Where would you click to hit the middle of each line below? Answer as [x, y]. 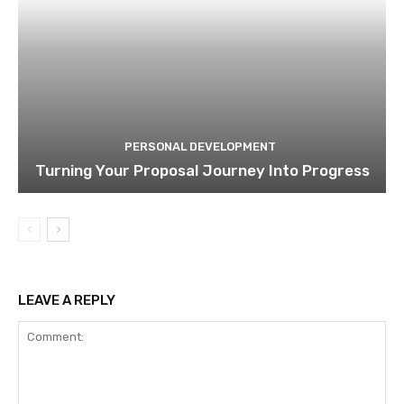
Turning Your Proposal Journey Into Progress [202, 171]
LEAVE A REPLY [67, 301]
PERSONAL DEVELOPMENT [200, 147]
